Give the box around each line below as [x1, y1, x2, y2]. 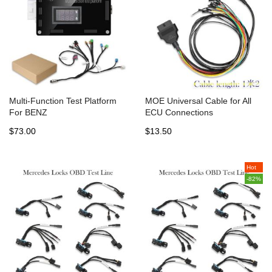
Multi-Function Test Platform [9, 96, 117, 106]
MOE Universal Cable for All [145, 96, 251, 106]
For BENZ [9, 107, 47, 117]
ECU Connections [145, 107, 213, 117]
